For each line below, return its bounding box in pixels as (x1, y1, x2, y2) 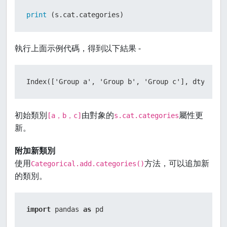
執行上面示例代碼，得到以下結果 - (15, 43, 141, 54)
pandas (51, 205, 83, 213)
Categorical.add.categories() (31, 160, 144, 168)
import (26, 205, 51, 213)
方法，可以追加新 (144, 158, 209, 169)
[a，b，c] (47, 111, 82, 120)
